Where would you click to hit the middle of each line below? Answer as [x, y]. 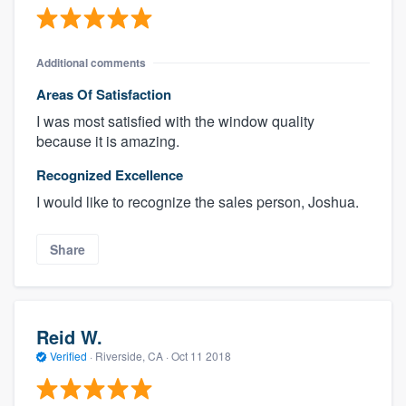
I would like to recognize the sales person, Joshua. [198, 201]
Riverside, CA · [132, 355]
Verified [68, 355]
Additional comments [91, 62]
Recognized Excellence [110, 174]
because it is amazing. [108, 140]
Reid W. [69, 336]
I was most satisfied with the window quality [175, 121]
